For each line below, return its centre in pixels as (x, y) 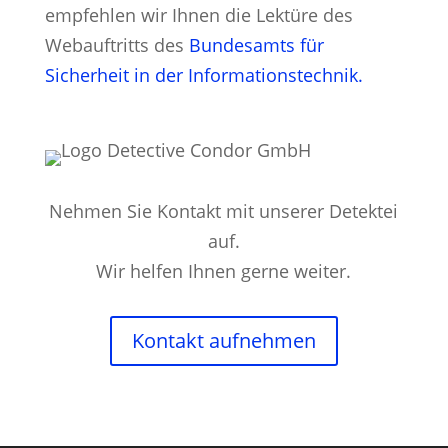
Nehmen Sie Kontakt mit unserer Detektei (224, 210)
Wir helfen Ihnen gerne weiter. (224, 270)
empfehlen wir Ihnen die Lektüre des (198, 14)
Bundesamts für (256, 44)
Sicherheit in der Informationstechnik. (203, 74)
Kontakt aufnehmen (223, 340)
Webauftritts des (116, 44)
